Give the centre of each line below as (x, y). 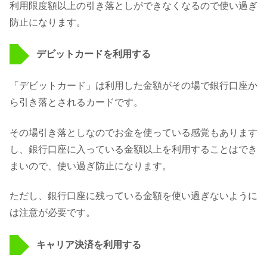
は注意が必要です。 (52, 213)
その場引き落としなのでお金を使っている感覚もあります (133, 132)
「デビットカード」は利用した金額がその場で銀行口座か (133, 86)
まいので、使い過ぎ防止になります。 (91, 166)
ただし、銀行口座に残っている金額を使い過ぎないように (133, 196)
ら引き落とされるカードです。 (76, 103)
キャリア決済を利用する (89, 244)
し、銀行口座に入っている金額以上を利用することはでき (133, 149)
